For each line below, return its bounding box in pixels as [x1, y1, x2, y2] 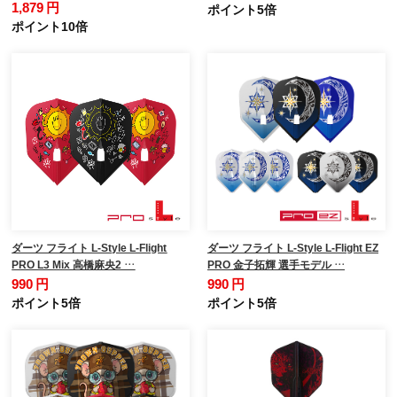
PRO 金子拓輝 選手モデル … [206, 256, 345, 273]
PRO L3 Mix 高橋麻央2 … [12, 256, 136, 273]
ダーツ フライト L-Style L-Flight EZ [206, 239, 378, 256]
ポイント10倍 [12, 16, 89, 35]
